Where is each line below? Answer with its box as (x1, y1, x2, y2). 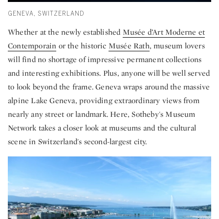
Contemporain (8, 40, 57, 51)
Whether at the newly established (8, 26, 123, 37)
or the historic (56, 40, 109, 51)
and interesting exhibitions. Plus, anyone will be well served (8, 67, 210, 78)
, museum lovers (149, 40, 205, 51)
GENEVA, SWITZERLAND (8, 10, 85, 17)
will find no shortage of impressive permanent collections (8, 54, 202, 65)
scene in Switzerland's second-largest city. (8, 136, 147, 147)
